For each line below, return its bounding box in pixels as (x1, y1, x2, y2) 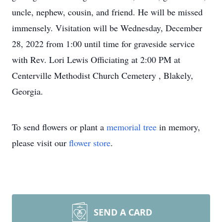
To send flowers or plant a (12, 121, 107, 133)
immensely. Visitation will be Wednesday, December (12, 22, 202, 34)
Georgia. (12, 85, 43, 97)
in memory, (157, 121, 200, 133)
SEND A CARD (94, 206, 152, 218)
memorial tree (107, 121, 157, 133)
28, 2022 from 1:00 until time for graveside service (12, 38, 195, 50)
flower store (69, 137, 111, 149)
